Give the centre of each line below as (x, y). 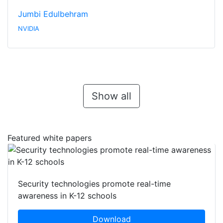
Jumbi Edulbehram (53, 14)
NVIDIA (29, 29)
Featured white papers (50, 138)
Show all (111, 96)
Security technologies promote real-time (94, 184)
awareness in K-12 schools (67, 196)
